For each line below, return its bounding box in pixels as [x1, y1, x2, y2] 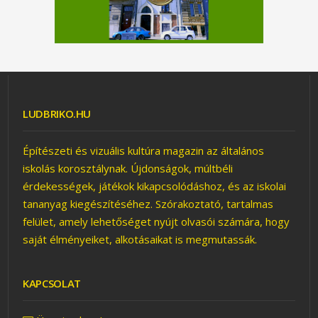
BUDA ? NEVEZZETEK [72, 299, 151, 312]
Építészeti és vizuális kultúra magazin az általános [23, 143, 265, 158]
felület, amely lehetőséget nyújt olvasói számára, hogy [23, 214, 290, 229]
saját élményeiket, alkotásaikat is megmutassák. [23, 232, 258, 247]
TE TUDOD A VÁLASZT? [72, 160, 164, 173]
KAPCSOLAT [23, 276, 81, 291]
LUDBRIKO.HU [23, 106, 92, 121]
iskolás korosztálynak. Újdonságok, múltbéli [23, 161, 234, 176]
